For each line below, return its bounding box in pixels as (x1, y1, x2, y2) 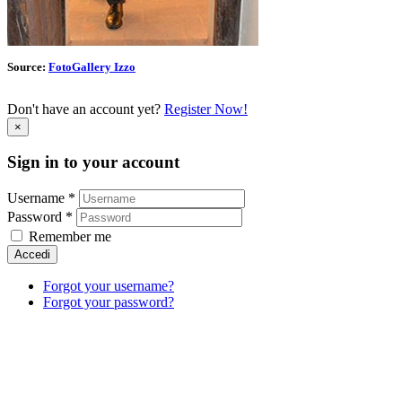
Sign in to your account (7, 153, 179, 172)
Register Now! (164, 100, 248, 117)
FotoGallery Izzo (48, 59, 135, 74)
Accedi (14, 248, 50, 262)
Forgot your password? (43, 294, 174, 310)
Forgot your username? (43, 278, 174, 294)
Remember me (29, 229, 111, 245)
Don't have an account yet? (7, 100, 164, 117)
